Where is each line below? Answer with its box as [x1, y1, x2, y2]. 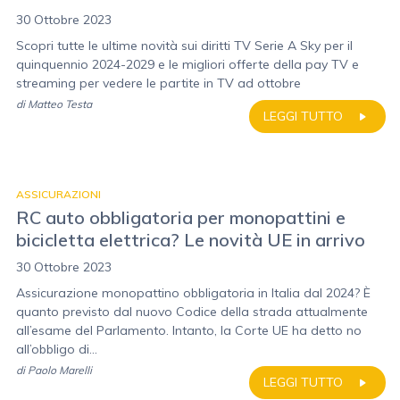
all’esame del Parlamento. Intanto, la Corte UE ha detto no [16, 322, 362, 338]
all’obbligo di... [16, 341, 97, 357]
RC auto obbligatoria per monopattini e [16, 206, 346, 229]
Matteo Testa [28, 97, 92, 111]
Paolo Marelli [28, 363, 92, 377]
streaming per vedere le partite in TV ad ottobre [16, 75, 301, 91]
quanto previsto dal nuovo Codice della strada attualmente [16, 304, 368, 320]
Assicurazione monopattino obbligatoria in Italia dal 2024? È [16, 285, 371, 301]
